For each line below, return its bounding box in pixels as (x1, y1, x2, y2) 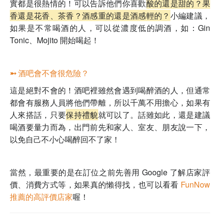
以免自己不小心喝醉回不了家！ (10, 134, 120, 145)
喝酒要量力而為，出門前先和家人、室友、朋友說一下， (10, 121, 210, 133)
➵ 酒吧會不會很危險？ (10, 67, 89, 79)
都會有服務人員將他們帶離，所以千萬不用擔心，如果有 (10, 97, 210, 109)
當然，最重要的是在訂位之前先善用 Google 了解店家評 (10, 166, 210, 178)
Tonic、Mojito (10, 34, 60, 46)
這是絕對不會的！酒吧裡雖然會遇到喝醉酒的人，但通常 (10, 84, 210, 96)
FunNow (178, 179, 211, 191)
